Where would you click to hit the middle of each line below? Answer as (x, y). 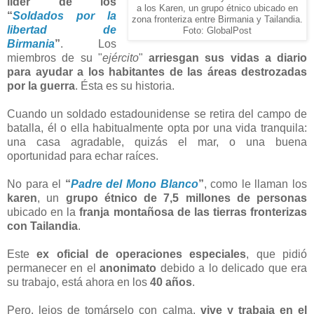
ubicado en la (43, 212)
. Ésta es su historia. (125, 86)
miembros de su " (55, 57)
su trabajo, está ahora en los (78, 282)
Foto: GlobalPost (217, 30)
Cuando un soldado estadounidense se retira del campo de (157, 114)
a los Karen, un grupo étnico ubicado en (217, 8)
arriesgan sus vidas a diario (228, 57)
